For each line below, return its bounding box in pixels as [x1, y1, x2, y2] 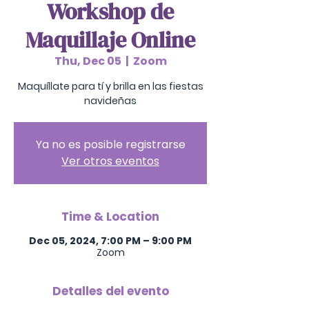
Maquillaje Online [26, 25, 195, 55]
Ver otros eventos [61, 153, 159, 169]
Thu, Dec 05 [54, 53, 121, 69]
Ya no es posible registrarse [35, 137, 186, 152]
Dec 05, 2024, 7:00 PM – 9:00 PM [29, 234, 192, 248]
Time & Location [61, 208, 159, 225]
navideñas [84, 94, 137, 108]
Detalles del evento [52, 283, 169, 299]
